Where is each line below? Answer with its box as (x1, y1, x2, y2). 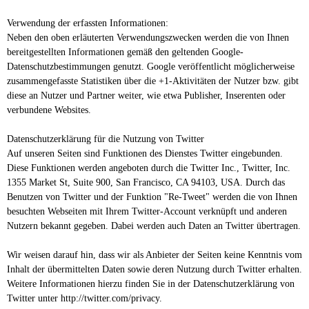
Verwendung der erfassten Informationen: (7, 18, 168, 29)
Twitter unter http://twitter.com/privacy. (7, 293, 162, 304)
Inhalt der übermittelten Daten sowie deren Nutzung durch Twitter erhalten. (7, 264, 302, 275)
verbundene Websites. (7, 105, 91, 116)
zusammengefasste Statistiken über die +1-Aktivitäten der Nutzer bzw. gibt (7, 76, 299, 87)
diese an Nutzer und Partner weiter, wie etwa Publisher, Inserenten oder (7, 90, 286, 101)
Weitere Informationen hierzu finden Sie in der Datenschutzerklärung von (7, 279, 295, 290)
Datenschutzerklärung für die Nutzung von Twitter (7, 134, 204, 145)
